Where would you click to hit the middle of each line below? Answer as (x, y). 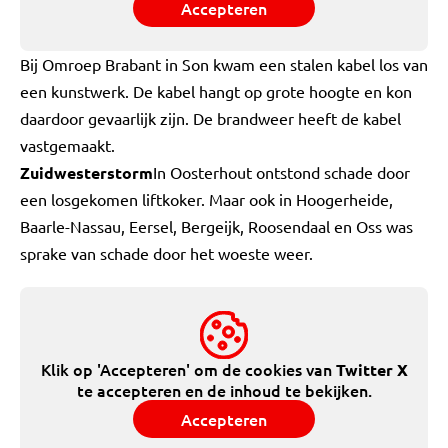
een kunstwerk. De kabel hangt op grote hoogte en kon (216, 91)
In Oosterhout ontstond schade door (281, 172)
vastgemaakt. (67, 145)
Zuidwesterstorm (86, 172)
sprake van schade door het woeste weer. (166, 253)
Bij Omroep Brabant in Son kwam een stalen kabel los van (224, 64)
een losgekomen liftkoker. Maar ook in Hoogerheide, (206, 199)
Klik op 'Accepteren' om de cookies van (188, 369)
